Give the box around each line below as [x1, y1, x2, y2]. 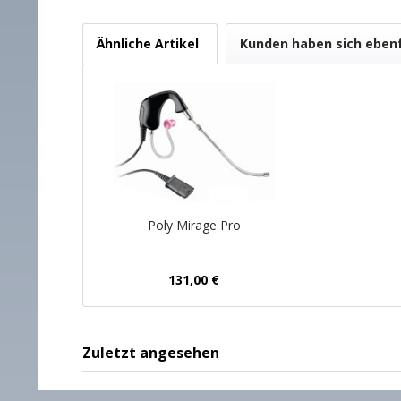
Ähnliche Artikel [97, 35, 199, 53]
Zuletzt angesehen [82, 343, 219, 363]
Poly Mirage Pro [147, 217, 241, 235]
